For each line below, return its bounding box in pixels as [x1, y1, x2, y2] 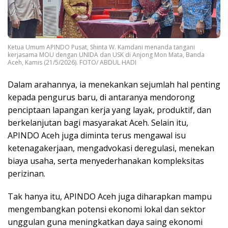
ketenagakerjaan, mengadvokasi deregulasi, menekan [8, 142, 214, 154]
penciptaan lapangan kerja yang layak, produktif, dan [8, 104, 211, 116]
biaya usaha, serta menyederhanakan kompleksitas [8, 155, 204, 166]
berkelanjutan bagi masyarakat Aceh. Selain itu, [8, 117, 188, 128]
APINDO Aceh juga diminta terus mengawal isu [8, 129, 186, 141]
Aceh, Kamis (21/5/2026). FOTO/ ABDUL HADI [8, 58, 136, 67]
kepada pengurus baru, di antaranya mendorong [8, 91, 195, 103]
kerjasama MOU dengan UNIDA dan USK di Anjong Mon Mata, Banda [8, 50, 205, 59]
